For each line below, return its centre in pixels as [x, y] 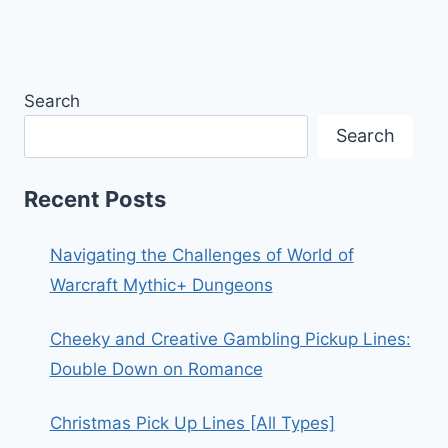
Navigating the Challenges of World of [201, 255]
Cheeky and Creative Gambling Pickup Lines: [230, 339]
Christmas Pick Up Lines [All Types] [192, 423]
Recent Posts [95, 199]
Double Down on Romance [156, 369]
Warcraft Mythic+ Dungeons [161, 285]
